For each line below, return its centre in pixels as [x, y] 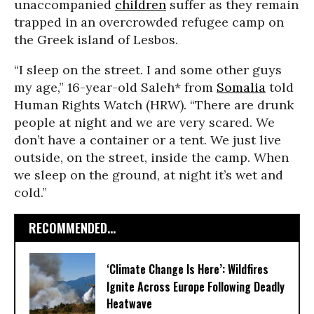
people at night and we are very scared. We [144, 122]
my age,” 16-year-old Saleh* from [115, 87]
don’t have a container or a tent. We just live [148, 140]
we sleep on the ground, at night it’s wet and [149, 175]
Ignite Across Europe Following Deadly [196, 287]
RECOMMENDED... [72, 228]
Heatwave [129, 304]
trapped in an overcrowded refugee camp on [149, 22]
